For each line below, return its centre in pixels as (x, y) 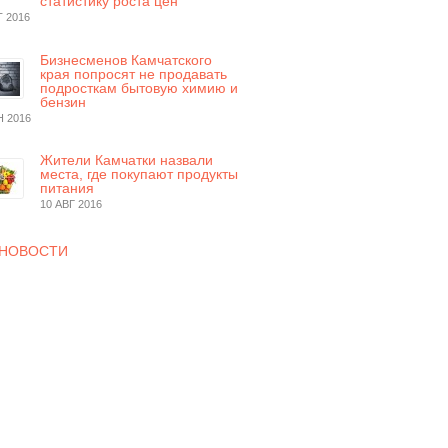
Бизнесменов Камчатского (126, 59)
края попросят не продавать (134, 73)
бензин (63, 101)
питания (67, 188)
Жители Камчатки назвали (127, 160)
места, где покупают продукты (139, 174)
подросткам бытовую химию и (139, 87)
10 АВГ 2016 (71, 204)
